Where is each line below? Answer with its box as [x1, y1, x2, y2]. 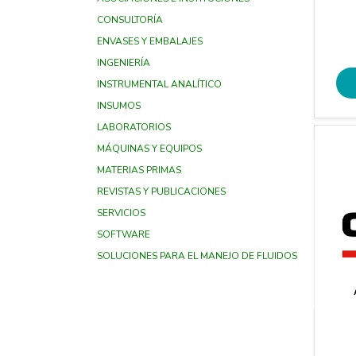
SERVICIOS [97, 207, 145, 219]
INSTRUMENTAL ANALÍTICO [97, 78, 222, 91]
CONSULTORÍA [97, 14, 163, 26]
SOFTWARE [97, 228, 150, 241]
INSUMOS [97, 99, 141, 112]
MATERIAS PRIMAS [97, 164, 181, 176]
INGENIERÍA [97, 56, 150, 69]
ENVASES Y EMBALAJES [97, 35, 203, 48]
